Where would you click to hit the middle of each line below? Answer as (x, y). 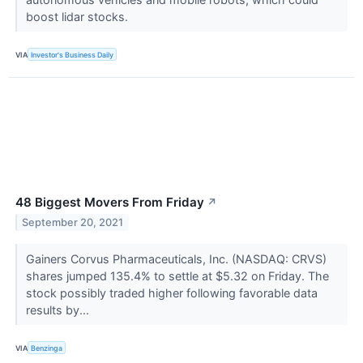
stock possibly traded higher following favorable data (171, 293)
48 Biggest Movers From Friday (110, 203)
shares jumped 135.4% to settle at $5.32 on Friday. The (177, 276)
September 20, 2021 (73, 223)
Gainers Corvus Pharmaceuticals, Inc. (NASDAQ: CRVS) (176, 259)
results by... (59, 310)
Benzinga (47, 348)
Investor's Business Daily (73, 54)
